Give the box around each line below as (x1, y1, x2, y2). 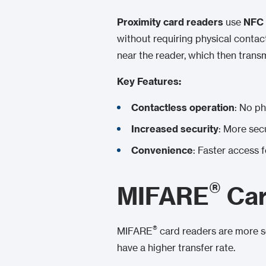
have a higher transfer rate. (117, 242, 235, 254)
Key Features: (117, 75, 181, 87)
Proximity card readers (117, 16, 223, 28)
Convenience (131, 144, 193, 156)
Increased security (131, 123, 218, 135)
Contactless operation (131, 102, 235, 113)
